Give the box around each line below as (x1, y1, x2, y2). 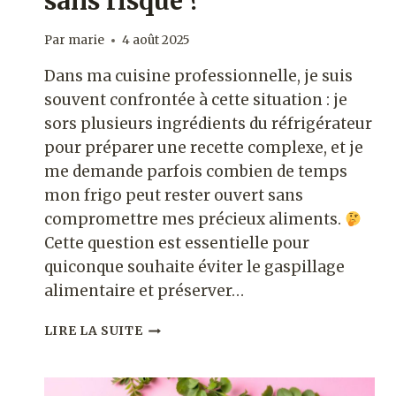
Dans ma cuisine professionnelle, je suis (43, 66, 353, 87)
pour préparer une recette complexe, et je (43, 138, 363, 158)
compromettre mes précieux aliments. (43, 209, 345, 230)
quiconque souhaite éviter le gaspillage (43, 257, 345, 278)
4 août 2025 (121, 33, 190, 49)
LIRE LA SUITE (43, 324, 143, 339)
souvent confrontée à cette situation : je (43, 90, 347, 110)
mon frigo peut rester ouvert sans (43, 186, 303, 206)
